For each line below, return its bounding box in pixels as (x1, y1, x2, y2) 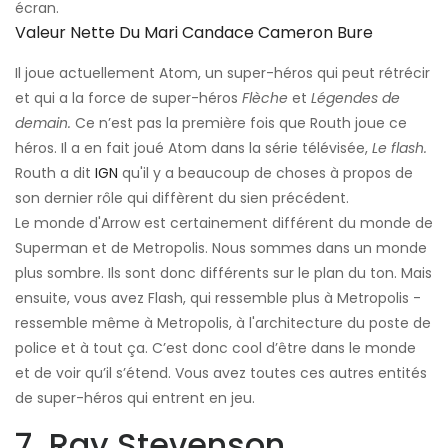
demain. (15, 113, 71, 134)
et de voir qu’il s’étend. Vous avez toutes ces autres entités (15, 363, 427, 384)
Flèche (242, 88, 288, 109)
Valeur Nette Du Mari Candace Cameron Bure (15, 21, 373, 45)
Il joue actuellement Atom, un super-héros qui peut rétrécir (15, 63, 430, 84)
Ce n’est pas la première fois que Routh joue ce (71, 113, 407, 134)
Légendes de (311, 88, 400, 109)
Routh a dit (15, 163, 95, 184)
